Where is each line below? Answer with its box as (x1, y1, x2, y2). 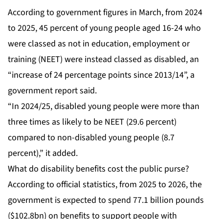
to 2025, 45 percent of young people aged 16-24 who (8, 22, 201, 35)
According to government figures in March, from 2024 (8, 6, 202, 19)
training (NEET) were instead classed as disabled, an (8, 53, 199, 66)
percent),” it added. (8, 147, 78, 160)
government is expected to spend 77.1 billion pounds (8, 194, 204, 207)
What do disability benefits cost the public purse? (8, 163, 189, 175)
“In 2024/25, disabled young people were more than (8, 100, 199, 113)
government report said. (8, 85, 97, 97)
